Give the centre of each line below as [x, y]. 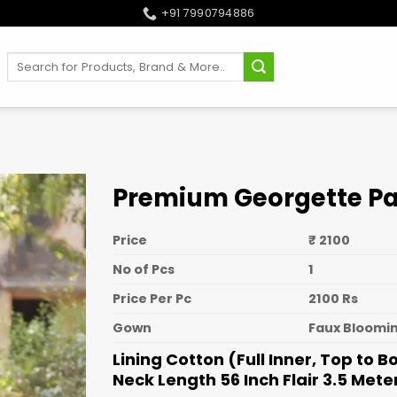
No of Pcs [144, 269]
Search [28, 59]
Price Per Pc [152, 298]
